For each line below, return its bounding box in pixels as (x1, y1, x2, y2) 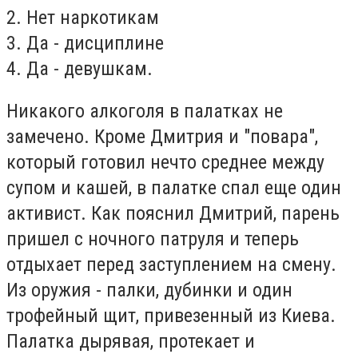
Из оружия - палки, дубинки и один (6, 279, 292, 302)
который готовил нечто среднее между (6, 151, 324, 174)
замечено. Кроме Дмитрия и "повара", (6, 125, 318, 149)
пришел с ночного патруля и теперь (6, 228, 299, 251)
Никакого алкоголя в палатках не (6, 100, 283, 123)
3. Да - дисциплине (6, 31, 164, 54)
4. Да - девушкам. (6, 57, 153, 80)
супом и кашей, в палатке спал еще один (6, 177, 341, 200)
